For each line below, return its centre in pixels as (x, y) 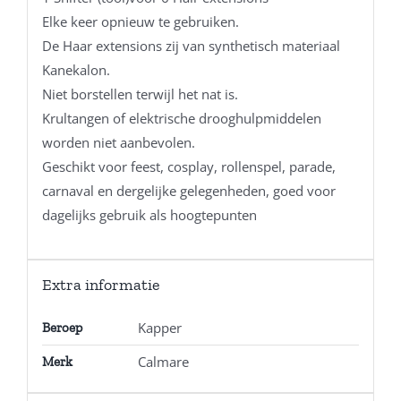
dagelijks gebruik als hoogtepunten (149, 214)
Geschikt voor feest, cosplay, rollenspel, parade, (188, 166)
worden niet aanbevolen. (118, 142)
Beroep (62, 327)
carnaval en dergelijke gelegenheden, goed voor (188, 190)
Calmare (163, 361)
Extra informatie (100, 284)
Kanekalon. (76, 69)
